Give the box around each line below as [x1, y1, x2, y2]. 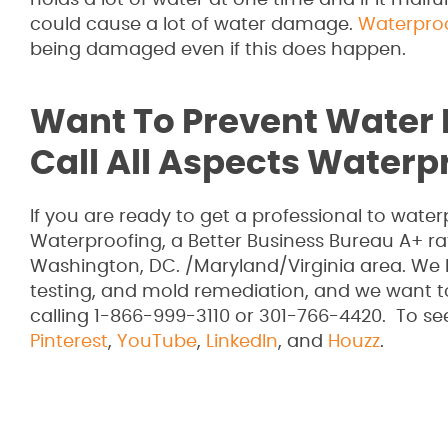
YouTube [117, 333, 197, 351]
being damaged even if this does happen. [30, 41, 406, 59]
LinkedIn [206, 333, 278, 351]
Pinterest [30, 333, 108, 351]
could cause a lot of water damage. [30, 16, 358, 34]
